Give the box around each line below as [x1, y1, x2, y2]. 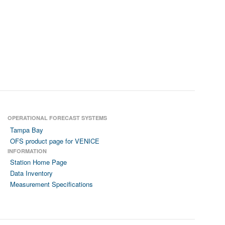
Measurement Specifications [10, 179, 93, 189]
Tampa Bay [10, 125, 43, 135]
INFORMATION [8, 147, 47, 155]
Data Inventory [10, 168, 53, 178]
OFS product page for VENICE [10, 136, 99, 146]
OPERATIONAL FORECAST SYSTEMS [8, 114, 107, 122]
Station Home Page [10, 157, 67, 167]
